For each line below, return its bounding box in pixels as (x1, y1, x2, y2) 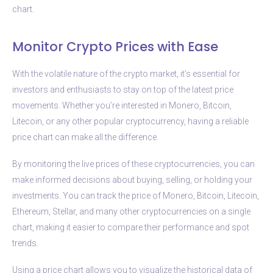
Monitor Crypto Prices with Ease (12, 37, 218, 55)
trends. (12, 238, 38, 248)
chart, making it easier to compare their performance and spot (12, 222, 249, 232)
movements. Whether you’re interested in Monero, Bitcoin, (12, 100, 232, 110)
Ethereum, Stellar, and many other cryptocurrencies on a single (12, 206, 250, 216)
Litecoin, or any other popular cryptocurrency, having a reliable (12, 116, 249, 126)
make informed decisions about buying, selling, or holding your (12, 174, 252, 185)
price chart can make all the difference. (12, 132, 158, 142)
